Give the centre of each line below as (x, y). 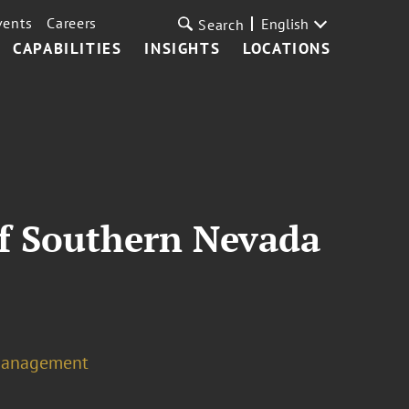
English (284, 24)
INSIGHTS (183, 48)
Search (221, 25)
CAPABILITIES (68, 48)
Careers (72, 23)
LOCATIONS (287, 48)
